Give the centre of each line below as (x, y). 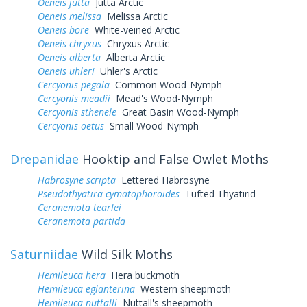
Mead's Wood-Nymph (162, 98)
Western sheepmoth (183, 288)
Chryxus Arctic (135, 43)
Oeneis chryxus (70, 43)
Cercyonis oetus (71, 125)
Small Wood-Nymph (151, 125)
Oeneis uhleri (66, 71)
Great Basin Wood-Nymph (178, 112)
